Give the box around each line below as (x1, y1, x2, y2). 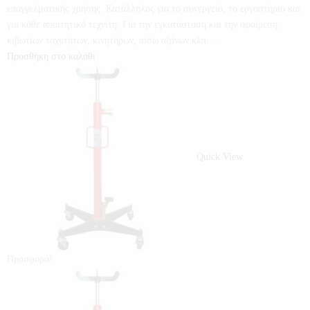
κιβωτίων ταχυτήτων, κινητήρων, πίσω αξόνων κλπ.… (7, 35, 219, 46)
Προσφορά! (7, 254, 53, 264)
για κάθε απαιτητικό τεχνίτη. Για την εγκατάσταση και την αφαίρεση (7, 19, 277, 30)
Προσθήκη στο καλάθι (7, 51, 95, 62)
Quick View (197, 152, 243, 163)
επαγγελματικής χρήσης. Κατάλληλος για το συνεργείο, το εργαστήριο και (7, 3, 300, 14)
